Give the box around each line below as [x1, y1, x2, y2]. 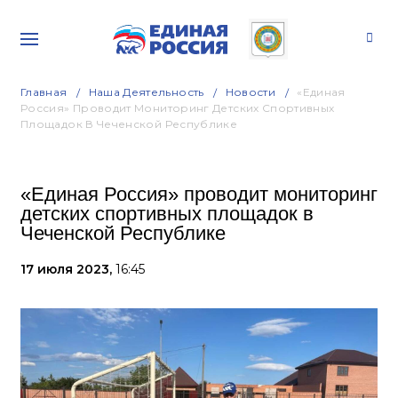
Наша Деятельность [88, 85, 204, 99]
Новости [225, 85, 276, 99]
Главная [20, 85, 68, 99]
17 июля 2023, [20, 261, 115, 277]
